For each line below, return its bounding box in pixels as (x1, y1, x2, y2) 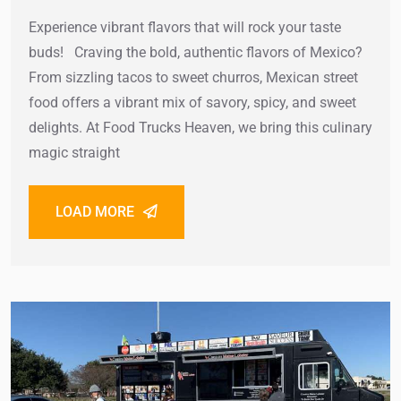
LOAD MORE (55, 202, 134, 220)
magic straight (29, 143, 120, 161)
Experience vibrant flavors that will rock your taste (29, 18, 341, 36)
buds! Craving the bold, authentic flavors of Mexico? (29, 43, 363, 61)
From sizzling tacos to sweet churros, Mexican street (29, 68, 358, 86)
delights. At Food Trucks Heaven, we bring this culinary (29, 118, 372, 136)
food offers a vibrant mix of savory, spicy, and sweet (29, 93, 356, 111)
